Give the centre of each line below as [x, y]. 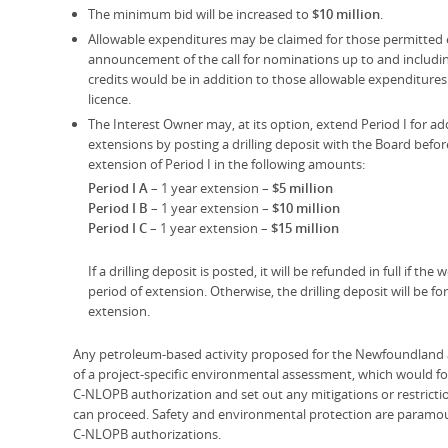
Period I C [117, 228]
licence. [109, 99]
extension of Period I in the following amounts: [226, 163]
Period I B [117, 208]
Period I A [117, 188]
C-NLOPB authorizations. [147, 434]
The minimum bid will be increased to [199, 14]
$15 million [304, 228]
